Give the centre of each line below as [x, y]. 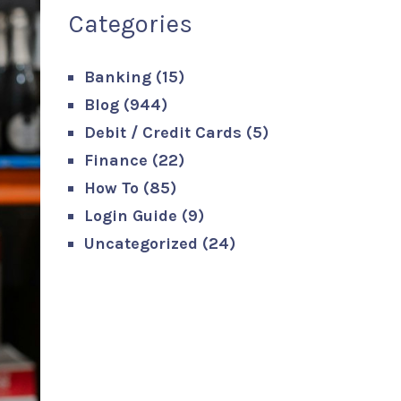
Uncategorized [141, 243]
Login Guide [131, 216]
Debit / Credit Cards [163, 132]
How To [111, 188]
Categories [131, 24]
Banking [118, 77]
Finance [116, 160]
